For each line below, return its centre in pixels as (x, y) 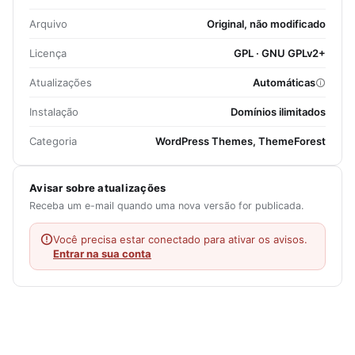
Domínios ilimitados (278, 112)
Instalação (54, 112)
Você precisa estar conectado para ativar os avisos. (180, 240)
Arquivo (48, 24)
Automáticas (284, 83)
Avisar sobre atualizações (98, 188)
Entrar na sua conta (102, 254)
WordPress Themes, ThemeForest (240, 141)
